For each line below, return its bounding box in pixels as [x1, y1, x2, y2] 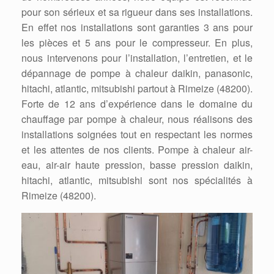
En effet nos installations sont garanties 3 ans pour [21, 20, 253, 34]
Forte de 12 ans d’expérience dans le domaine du [21, 96, 253, 111]
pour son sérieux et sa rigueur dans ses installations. [21, 4, 253, 19]
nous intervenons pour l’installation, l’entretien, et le [21, 50, 253, 65]
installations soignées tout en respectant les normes [21, 127, 253, 141]
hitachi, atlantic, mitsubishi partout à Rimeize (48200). [21, 81, 253, 95]
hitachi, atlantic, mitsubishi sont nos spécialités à [21, 172, 253, 187]
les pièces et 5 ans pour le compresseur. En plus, [21, 35, 253, 50]
